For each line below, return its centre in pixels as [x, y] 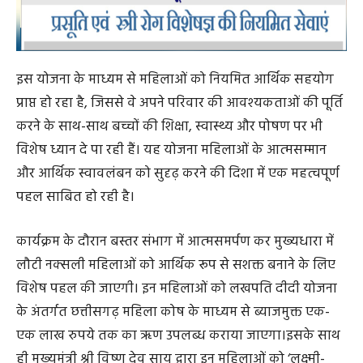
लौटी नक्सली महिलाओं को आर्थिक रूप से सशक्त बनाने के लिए [176, 318]
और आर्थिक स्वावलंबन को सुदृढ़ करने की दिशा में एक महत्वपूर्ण [178, 227]
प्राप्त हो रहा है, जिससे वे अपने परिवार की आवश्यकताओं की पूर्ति [179, 156]
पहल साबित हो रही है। [75, 250]
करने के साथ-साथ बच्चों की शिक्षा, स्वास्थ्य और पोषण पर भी [169, 180]
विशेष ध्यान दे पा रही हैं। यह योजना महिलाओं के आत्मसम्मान [171, 203]
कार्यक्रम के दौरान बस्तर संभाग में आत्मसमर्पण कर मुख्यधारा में [175, 295]
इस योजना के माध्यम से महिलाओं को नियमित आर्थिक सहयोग [175, 133]
